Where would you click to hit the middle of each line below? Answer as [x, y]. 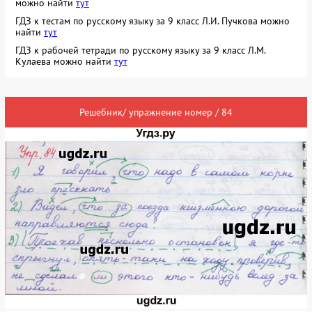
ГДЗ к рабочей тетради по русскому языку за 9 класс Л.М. [140, 50]
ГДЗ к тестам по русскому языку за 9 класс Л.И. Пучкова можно [153, 21]
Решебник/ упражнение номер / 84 [156, 112]
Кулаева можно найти [65, 61]
